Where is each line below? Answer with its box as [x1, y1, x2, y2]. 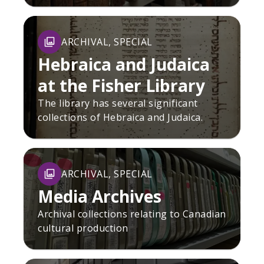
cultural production [38, 221, 128, 235]
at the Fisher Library [38, 74, 205, 97]
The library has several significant [38, 96, 198, 110]
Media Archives [38, 184, 161, 207]
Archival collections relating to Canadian [38, 207, 226, 220]
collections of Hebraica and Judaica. [38, 110, 203, 124]
